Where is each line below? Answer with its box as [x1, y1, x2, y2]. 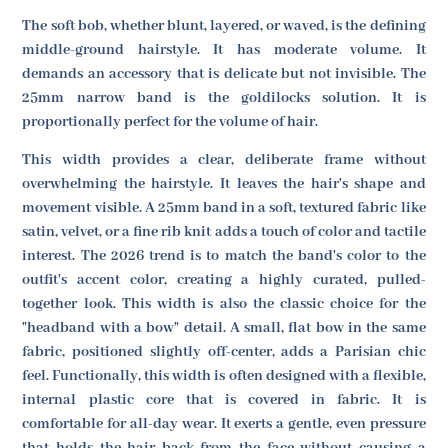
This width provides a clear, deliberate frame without [22, 151, 426, 169]
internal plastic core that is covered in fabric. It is [22, 391, 426, 409]
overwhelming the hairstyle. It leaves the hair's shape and [22, 175, 426, 193]
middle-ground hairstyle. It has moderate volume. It [22, 40, 426, 59]
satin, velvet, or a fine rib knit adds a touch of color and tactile [22, 223, 426, 241]
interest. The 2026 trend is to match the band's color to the [22, 247, 426, 265]
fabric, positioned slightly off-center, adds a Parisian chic [22, 343, 426, 361]
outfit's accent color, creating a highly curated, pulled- [22, 271, 426, 289]
